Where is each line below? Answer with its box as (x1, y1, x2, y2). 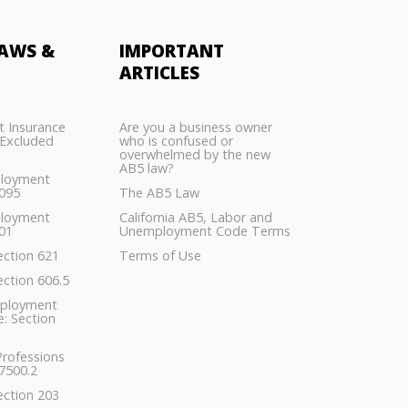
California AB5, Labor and (118, 209, 272, 227)
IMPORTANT (118, 39, 224, 63)
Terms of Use (118, 247, 201, 265)
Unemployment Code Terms (118, 222, 291, 240)
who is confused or (118, 132, 233, 150)
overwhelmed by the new (118, 146, 270, 164)
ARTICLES (118, 61, 199, 85)
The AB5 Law (118, 184, 199, 202)
